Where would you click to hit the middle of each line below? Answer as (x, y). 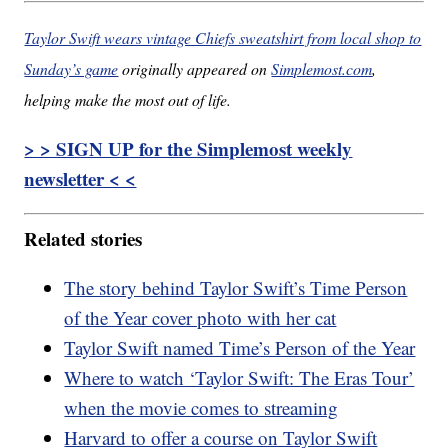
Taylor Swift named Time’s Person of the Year (240, 348)
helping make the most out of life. (128, 99)
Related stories (83, 239)
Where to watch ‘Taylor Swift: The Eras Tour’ (239, 378)
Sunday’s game (71, 68)
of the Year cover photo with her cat (200, 318)
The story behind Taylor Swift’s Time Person (236, 288)
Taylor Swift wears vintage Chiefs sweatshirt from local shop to (223, 37)
